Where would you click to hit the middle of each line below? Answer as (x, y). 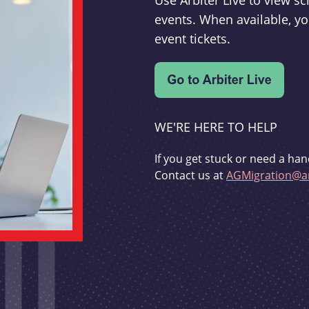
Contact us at (190, 175)
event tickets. (192, 39)
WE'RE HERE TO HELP (216, 127)
